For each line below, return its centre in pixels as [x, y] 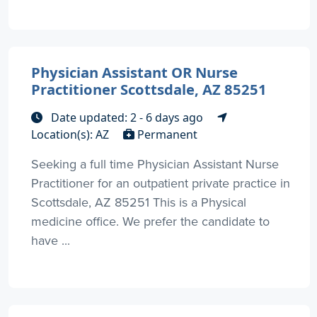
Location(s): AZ [71, 135]
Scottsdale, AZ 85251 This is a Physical [139, 202]
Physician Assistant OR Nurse [134, 73]
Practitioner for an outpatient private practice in [161, 183]
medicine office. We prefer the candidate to [150, 221]
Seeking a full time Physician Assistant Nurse [155, 164]
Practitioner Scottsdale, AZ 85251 [149, 90]
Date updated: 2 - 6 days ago [127, 118]
